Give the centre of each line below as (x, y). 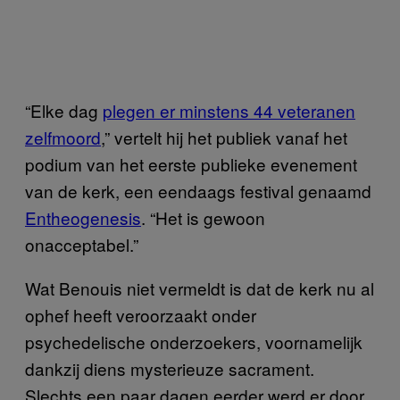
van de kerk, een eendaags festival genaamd (198, 190)
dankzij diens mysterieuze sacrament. (170, 368)
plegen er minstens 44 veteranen (229, 110)
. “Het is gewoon (203, 217)
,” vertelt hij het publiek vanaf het (224, 137)
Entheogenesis (83, 217)
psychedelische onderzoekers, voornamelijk (194, 341)
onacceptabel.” (82, 244)
